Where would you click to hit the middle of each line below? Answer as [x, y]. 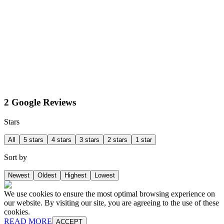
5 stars [33, 140]
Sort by [15, 157]
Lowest [105, 175]
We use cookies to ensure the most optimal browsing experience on [109, 194]
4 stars [61, 140]
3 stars [89, 140]
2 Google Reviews [40, 102]
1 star [144, 140]
